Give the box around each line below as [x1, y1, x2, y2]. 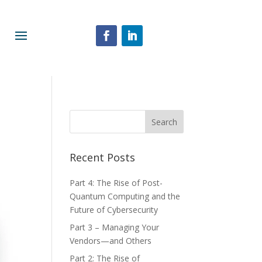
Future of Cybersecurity [70, 204, 158, 215]
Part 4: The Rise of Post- [70, 177, 163, 188]
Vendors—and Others [70, 235, 152, 246]
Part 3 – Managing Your [70, 222, 160, 233]
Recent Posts [70, 150, 136, 164]
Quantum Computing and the [70, 191, 181, 202]
